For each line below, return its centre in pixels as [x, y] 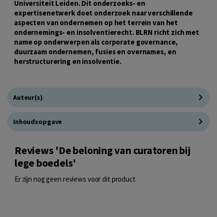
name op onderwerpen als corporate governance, [96, 42]
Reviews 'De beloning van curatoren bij [103, 151]
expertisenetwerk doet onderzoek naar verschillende [103, 13]
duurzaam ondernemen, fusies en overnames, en [95, 52]
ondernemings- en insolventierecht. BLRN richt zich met [107, 32]
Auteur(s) [28, 98]
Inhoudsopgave [38, 122]
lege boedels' [46, 163]
